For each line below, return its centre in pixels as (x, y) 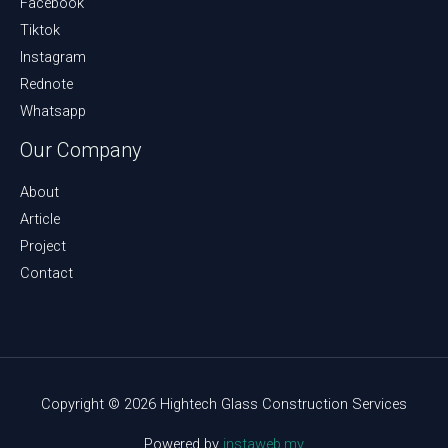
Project (43, 245)
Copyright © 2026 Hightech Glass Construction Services (224, 404)
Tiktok (40, 29)
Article (40, 218)
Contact (46, 272)
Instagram (53, 56)
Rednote (46, 83)
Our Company (81, 149)
